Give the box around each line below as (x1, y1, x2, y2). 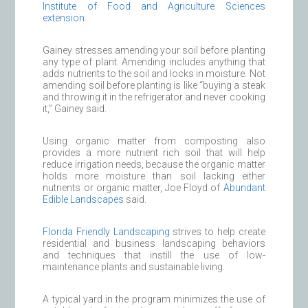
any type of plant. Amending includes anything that (43, 56, 265, 67)
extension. (43, 12, 87, 23)
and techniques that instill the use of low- (43, 250, 265, 261)
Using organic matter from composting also (43, 135, 265, 146)
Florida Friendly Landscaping (43, 226, 170, 237)
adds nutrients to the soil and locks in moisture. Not (43, 68, 265, 79)
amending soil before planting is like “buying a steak (43, 80, 265, 91)
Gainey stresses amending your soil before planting (43, 45, 265, 56)
